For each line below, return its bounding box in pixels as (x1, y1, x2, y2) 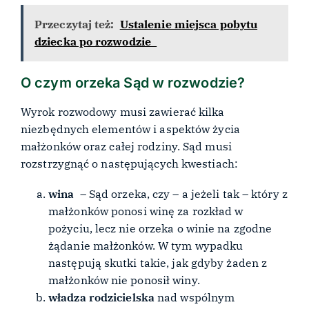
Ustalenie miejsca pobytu (119, 17, 258, 32)
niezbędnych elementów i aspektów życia (21, 121, 240, 136)
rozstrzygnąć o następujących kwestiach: (21, 156, 238, 170)
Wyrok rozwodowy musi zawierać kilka (21, 104, 225, 119)
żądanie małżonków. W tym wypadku (48, 238, 243, 252)
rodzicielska (88, 290, 158, 304)
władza (48, 290, 86, 304)
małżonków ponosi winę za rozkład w (48, 203, 243, 218)
